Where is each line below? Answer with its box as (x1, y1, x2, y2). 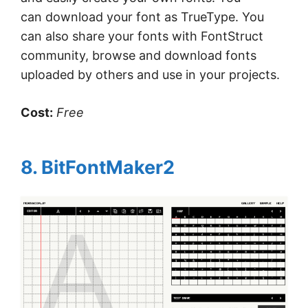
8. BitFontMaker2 (21, 156, 175, 179)
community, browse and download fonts (21, 48, 256, 63)
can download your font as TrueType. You (21, 10, 264, 25)
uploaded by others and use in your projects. (21, 67, 280, 82)
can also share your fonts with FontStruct (21, 29, 263, 44)
